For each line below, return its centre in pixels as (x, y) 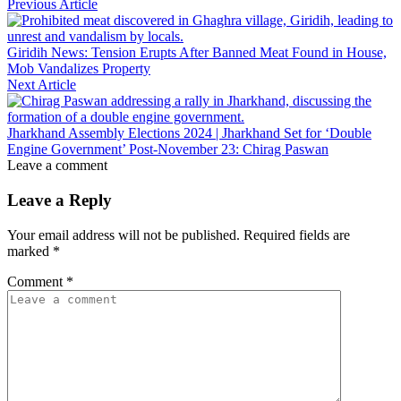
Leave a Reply (60, 200)
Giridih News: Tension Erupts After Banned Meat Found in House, (197, 53)
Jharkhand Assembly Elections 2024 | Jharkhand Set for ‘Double (189, 133)
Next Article (42, 85)
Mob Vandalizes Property (79, 69)
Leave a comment (57, 166)
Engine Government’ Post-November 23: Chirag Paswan (168, 149)
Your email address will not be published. (124, 235)
